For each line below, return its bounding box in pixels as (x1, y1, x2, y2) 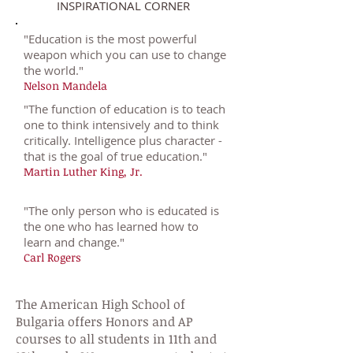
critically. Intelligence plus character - (24, 132, 222, 148)
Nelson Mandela (24, 78, 107, 93)
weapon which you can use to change (24, 46, 226, 62)
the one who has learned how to (24, 218, 199, 234)
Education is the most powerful (28, 31, 197, 46)
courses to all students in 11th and (16, 330, 217, 347)
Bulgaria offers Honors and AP (16, 313, 193, 330)
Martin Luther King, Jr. (24, 164, 143, 179)
